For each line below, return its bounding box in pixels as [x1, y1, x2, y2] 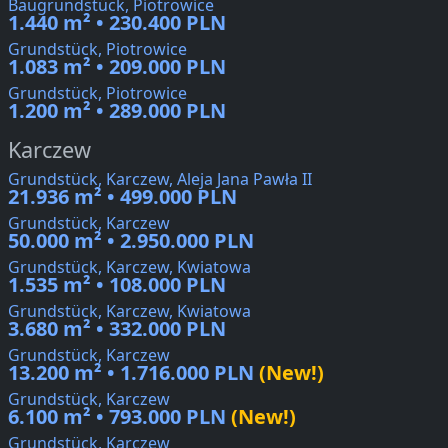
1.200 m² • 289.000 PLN [8, 97, 226, 125]
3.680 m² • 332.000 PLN [8, 315, 226, 343]
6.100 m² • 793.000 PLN [8, 403, 226, 431]
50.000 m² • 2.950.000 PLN [8, 227, 254, 255]
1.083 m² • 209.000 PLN [8, 53, 226, 81]
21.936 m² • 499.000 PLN [8, 183, 237, 211]
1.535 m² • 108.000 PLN [8, 271, 226, 299]
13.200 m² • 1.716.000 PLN [8, 359, 254, 387]
